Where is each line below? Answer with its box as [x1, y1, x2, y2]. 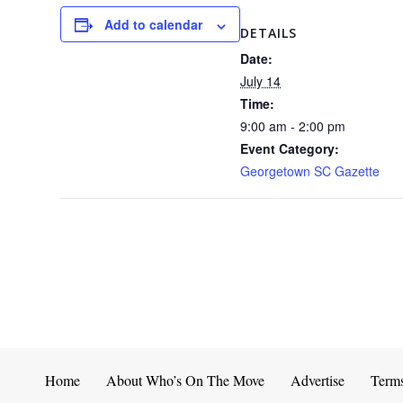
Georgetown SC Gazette [240, 162, 381, 181]
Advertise [290, 371, 345, 390]
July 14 [240, 72, 282, 91]
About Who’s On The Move [105, 371, 264, 390]
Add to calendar [104, 15, 203, 34]
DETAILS [240, 24, 298, 42]
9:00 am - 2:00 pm [240, 117, 346, 136]
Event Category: [240, 139, 340, 158]
